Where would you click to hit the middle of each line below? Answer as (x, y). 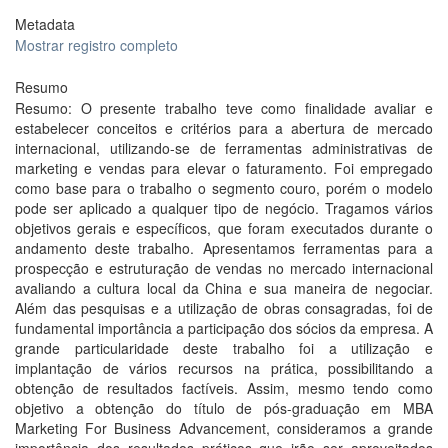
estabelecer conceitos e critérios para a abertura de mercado (224, 128)
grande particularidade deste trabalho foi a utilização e (224, 348)
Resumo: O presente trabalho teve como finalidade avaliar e (224, 108)
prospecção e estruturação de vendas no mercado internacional (224, 268)
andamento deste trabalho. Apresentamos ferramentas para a (224, 248)
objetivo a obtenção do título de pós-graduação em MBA (224, 408)
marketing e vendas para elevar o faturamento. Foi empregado (224, 168)
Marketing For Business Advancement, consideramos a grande (224, 428)
